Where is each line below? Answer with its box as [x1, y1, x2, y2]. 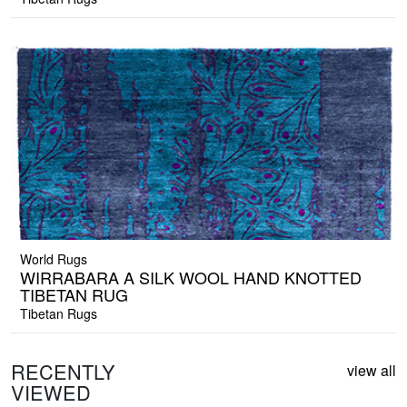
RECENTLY [11, 357, 115, 386]
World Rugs [20, 250, 87, 269]
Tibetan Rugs [20, 304, 97, 323]
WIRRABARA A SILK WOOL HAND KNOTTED [20, 265, 362, 290]
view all [347, 360, 396, 382]
